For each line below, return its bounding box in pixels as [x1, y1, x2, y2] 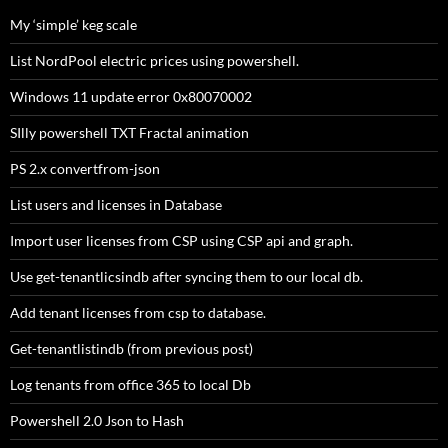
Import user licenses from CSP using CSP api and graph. [10, 232, 353, 250]
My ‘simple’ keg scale [10, 16, 137, 34]
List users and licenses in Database [10, 196, 222, 214]
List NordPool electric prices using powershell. [10, 52, 299, 70]
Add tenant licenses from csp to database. [10, 304, 266, 322]
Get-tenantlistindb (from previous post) [10, 340, 253, 358]
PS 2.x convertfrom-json [10, 160, 160, 178]
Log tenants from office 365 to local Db [10, 376, 251, 394]
